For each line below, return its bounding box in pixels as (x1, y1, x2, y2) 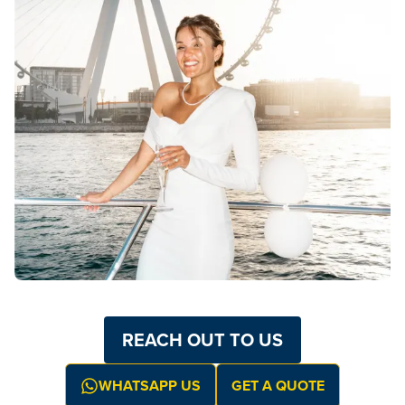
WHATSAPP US (99, 375, 201, 397)
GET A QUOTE (231, 375, 325, 397)
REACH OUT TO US (122, 326, 283, 353)
